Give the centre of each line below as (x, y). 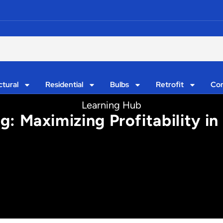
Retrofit (169, 85)
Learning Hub (111, 105)
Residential (64, 85)
